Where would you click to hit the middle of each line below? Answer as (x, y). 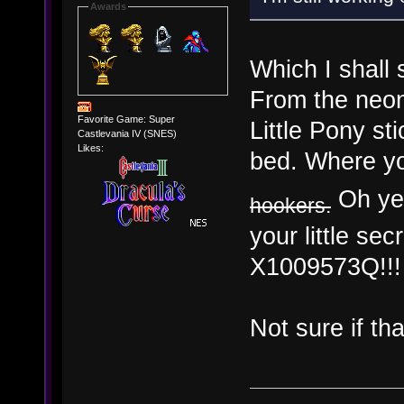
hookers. (290, 206)
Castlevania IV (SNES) (127, 133)
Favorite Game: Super (126, 119)
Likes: (90, 147)
